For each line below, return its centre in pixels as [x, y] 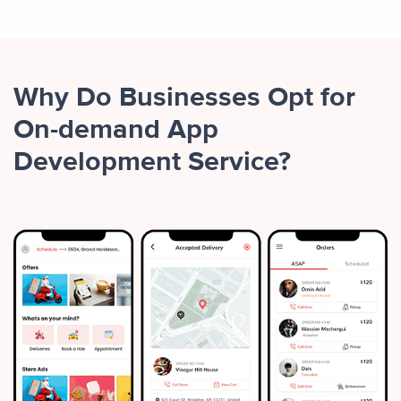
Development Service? [152, 162]
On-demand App [116, 130]
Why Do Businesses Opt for [184, 98]
